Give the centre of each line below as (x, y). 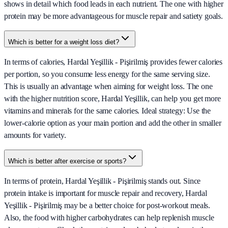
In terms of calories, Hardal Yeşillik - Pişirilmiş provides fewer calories (113, 62)
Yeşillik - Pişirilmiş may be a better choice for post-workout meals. (107, 206)
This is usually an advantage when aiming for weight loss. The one (108, 87)
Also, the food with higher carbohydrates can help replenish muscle (109, 218)
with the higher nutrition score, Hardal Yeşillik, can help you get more (112, 99)
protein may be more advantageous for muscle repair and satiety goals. (113, 16)
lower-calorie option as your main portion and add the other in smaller (113, 123)
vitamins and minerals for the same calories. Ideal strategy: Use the (108, 111)
